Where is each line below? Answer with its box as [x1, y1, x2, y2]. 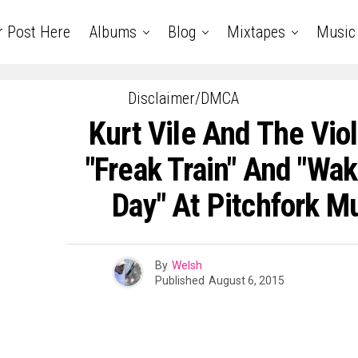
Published [154, 273, 205, 287]
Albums [89, 22, 137, 42]
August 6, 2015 [208, 273, 284, 287]
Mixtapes [226, 22, 285, 42]
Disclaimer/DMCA [127, 89, 239, 108]
